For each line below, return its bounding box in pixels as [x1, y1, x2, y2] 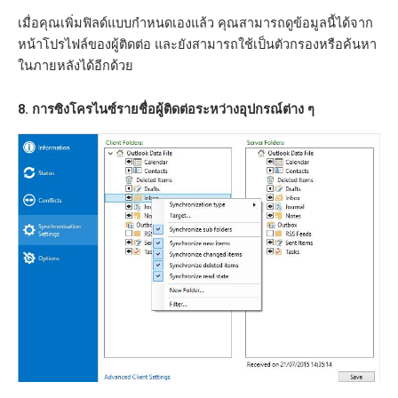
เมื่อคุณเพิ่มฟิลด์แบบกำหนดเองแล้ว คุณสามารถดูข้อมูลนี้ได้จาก [18, 14, 373, 31]
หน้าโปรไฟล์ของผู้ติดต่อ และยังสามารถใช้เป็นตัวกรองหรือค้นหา [18, 36, 377, 52]
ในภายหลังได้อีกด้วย [18, 57, 133, 74]
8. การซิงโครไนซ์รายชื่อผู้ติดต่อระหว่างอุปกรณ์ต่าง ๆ [18, 101, 314, 118]
